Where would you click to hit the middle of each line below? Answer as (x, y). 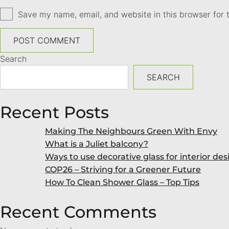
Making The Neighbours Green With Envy (131, 131)
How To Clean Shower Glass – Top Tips (122, 182)
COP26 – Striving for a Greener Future (123, 170)
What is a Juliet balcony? (97, 144)
